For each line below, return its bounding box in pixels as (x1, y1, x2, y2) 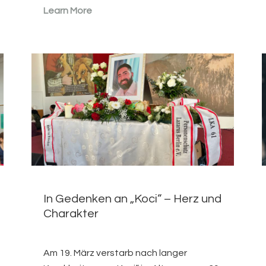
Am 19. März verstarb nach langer (43, 248, 188, 258)
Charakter (43, 208, 99, 220)
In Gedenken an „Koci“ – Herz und (43, 193, 222, 205)
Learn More (43, 6, 93, 16)
